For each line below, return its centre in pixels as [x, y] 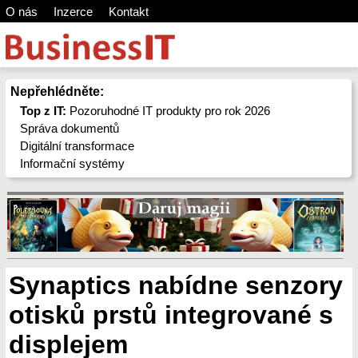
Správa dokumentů [70, 128]
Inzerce [73, 12]
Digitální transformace [78, 146]
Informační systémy [73, 163]
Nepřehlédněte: [57, 91]
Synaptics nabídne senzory [176, 285]
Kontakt [128, 12]
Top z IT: [44, 111]
